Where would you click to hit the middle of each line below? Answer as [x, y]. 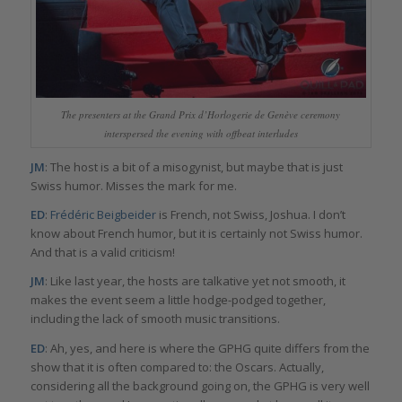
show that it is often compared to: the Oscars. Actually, [177, 367]
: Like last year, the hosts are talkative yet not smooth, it [195, 281]
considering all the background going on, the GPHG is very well [200, 385]
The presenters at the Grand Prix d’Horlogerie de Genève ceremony [201, 115]
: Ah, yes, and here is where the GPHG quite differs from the [207, 348]
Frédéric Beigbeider [103, 215]
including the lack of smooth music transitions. [155, 319]
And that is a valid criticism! [102, 253]
